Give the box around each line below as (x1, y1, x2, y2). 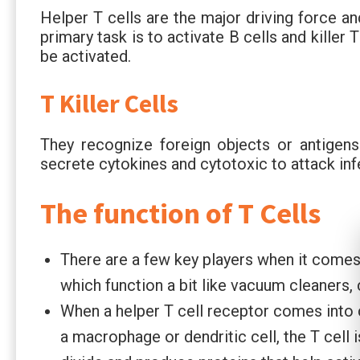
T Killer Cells (40, 87, 178, 120)
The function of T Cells (40, 194, 321, 231)
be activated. (40, 46, 131, 66)
